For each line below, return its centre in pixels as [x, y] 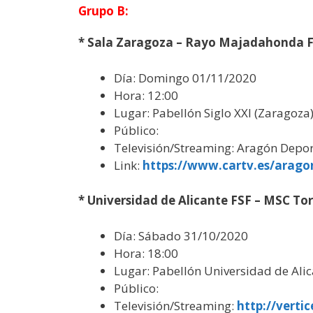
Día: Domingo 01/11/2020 [185, 78]
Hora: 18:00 [146, 253]
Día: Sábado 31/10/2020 [181, 235]
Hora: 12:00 [146, 95]
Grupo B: [103, 11]
